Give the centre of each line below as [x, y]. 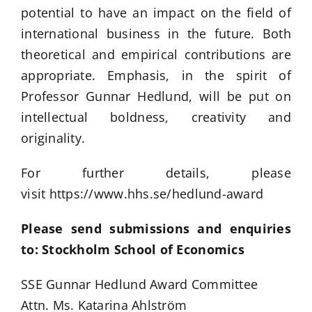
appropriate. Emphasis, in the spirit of [156, 75]
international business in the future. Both [156, 33]
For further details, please [156, 173]
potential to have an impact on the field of [156, 13]
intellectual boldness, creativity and [156, 117]
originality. [53, 138]
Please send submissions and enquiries [156, 228]
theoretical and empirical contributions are [156, 54]
